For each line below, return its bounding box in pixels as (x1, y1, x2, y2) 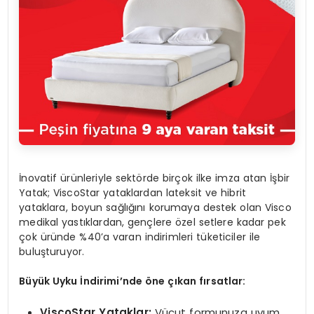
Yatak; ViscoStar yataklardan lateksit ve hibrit (19, 186, 247, 200)
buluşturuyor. (19, 245, 85, 259)
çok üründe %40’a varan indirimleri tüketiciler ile (19, 230, 261, 245)
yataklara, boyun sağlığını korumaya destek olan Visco (19, 200, 292, 215)
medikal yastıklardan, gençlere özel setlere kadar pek (19, 215, 286, 230)
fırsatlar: (199, 274, 246, 289)
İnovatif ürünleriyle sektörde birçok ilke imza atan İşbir (19, 171, 290, 186)
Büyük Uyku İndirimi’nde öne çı (19, 274, 177, 289)
